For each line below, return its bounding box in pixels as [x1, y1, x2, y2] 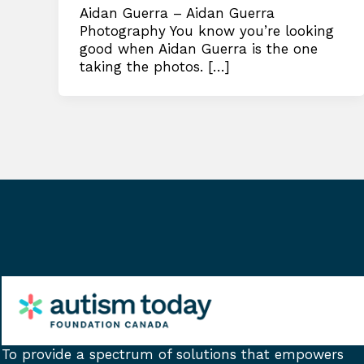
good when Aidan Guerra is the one [79, 40, 318, 57]
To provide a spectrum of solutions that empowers [2, 345, 344, 362]
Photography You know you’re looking [79, 22, 334, 39]
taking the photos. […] [79, 58, 230, 75]
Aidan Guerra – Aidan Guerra [79, 4, 275, 21]
